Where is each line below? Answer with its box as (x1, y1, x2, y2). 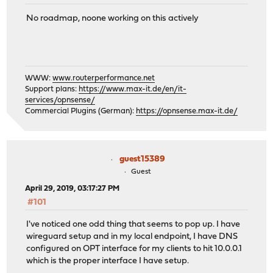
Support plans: (25, 85, 79, 93)
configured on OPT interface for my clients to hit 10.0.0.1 (26, 244, 243, 254)
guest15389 (119, 154, 165, 164)
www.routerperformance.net (52, 74, 155, 82)
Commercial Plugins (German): (25, 107, 136, 115)
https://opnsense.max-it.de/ (136, 107, 238, 115)
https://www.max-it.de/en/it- (79, 85, 187, 93)
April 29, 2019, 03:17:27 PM (25, 184, 120, 193)
